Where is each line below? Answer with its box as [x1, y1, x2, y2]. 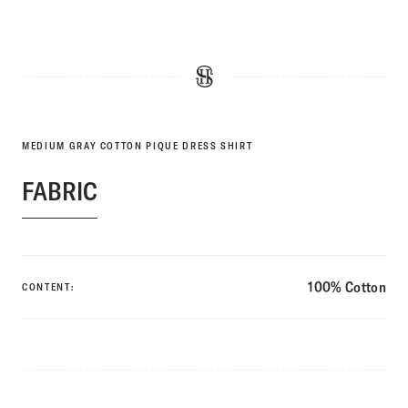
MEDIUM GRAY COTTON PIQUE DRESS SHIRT [22, 138, 253, 152]
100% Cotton [308, 277, 386, 296]
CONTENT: [22, 280, 76, 293]
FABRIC [22, 174, 97, 207]
